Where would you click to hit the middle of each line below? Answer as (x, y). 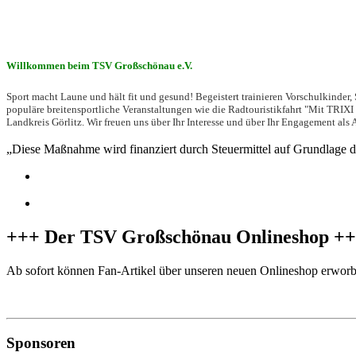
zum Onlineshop (50, 297)
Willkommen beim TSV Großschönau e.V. (99, 65)
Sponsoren (41, 342)
